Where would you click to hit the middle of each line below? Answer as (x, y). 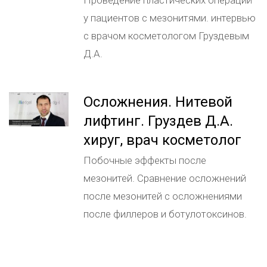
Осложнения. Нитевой (158, 102)
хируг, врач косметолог (162, 140)
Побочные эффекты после (145, 160)
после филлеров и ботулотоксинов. (165, 214)
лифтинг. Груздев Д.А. (158, 121)
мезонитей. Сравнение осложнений (165, 178)
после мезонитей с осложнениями (163, 196)
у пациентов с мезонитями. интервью (170, 18)
